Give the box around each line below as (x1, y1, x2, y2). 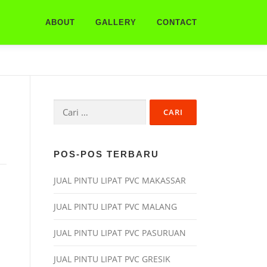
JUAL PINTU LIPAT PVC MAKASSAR (54, 175, 186, 186)
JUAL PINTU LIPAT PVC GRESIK (54, 253, 170, 265)
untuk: (53, 114, 79, 125)
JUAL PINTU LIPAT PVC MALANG (54, 201, 177, 212)
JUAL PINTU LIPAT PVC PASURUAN (54, 227, 186, 238)
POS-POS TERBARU (54, 149, 159, 159)
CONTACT (157, 18, 197, 27)
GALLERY (95, 18, 136, 27)
